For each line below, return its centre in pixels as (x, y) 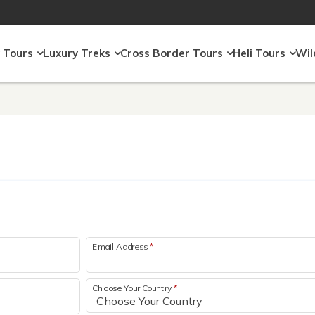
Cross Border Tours (172, 53)
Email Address (121, 246)
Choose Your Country (133, 288)
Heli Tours (259, 53)
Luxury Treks (77, 53)
